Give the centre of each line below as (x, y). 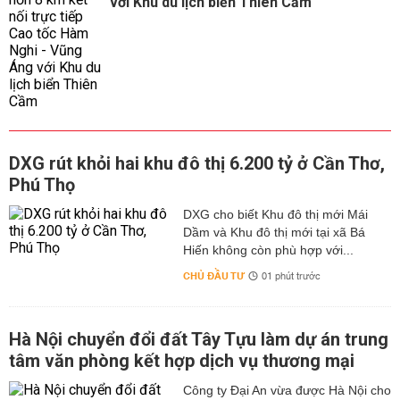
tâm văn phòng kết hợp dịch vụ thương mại (182, 361)
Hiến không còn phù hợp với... (268, 250)
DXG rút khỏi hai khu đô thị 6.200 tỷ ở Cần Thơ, (197, 163)
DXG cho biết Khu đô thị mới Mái (275, 214)
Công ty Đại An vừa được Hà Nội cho (287, 390)
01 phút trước (291, 277)
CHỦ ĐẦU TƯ (213, 276)
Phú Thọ (42, 185)
